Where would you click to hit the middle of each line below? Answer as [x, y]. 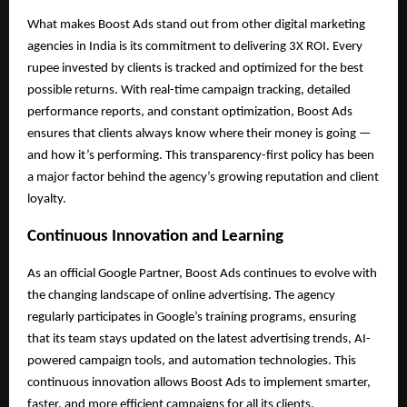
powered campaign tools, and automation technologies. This [192, 361]
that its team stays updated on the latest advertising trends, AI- [199, 339]
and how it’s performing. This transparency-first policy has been [201, 156]
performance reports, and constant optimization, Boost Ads [190, 113]
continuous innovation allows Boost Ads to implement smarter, [199, 382]
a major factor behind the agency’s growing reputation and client [203, 178]
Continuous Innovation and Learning [155, 237]
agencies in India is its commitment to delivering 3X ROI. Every [195, 47]
